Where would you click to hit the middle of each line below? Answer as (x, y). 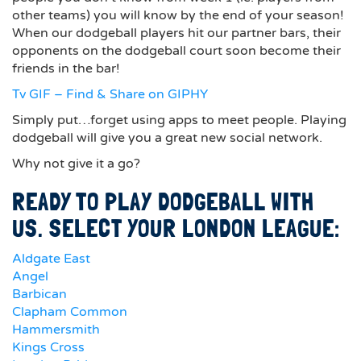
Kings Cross (48, 347)
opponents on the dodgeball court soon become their (176, 51)
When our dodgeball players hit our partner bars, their (176, 33)
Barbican (39, 294)
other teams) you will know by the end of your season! (178, 15)
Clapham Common (70, 312)
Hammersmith (56, 330)
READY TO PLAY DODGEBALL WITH (163, 202)
